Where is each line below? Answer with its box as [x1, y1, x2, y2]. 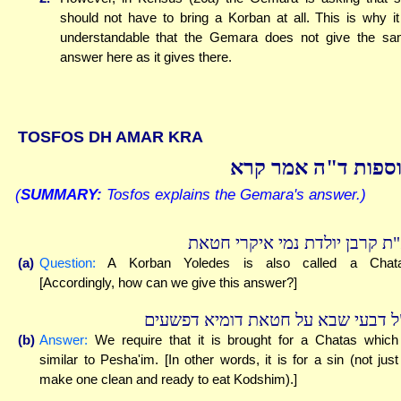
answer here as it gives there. [59, 49, 232, 65]
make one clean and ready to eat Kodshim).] [39, 371, 297, 387]
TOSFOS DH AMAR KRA [18, 127, 203, 146]
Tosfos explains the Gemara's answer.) [102, 186, 366, 203]
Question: [39, 255, 96, 271]
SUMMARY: [21, 186, 102, 203]
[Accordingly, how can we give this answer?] [39, 275, 297, 291]
